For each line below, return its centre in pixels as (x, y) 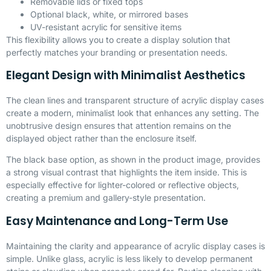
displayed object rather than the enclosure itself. (101, 139)
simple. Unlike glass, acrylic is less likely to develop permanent (129, 258)
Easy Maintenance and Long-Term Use (117, 221)
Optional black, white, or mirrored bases (109, 14)
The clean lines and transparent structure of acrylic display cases (135, 100)
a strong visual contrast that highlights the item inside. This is (126, 172)
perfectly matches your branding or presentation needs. (117, 52)
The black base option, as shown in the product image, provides (133, 160)
